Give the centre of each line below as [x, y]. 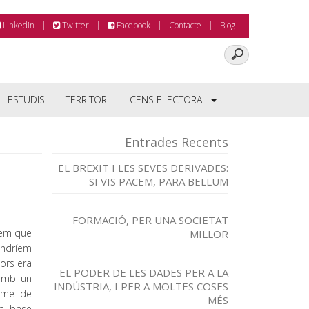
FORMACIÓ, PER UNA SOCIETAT [150, 220]
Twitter [74, 25]
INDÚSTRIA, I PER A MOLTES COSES [141, 286]
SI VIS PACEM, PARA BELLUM [159, 181]
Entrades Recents [177, 142]
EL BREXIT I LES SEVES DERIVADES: [143, 168]
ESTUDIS [26, 100]
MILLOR [209, 234]
